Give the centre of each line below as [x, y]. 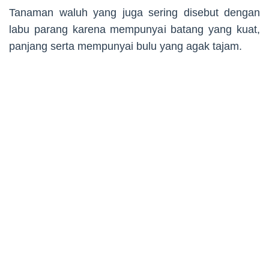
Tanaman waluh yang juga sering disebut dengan [134, 12]
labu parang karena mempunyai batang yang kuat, [134, 29]
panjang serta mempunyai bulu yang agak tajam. [125, 46]
